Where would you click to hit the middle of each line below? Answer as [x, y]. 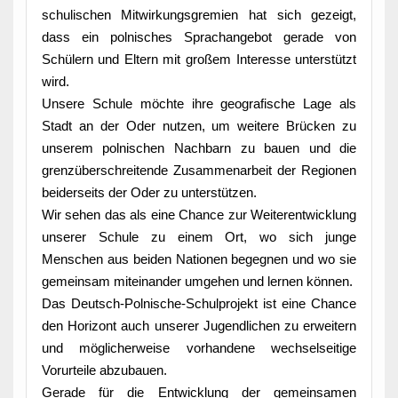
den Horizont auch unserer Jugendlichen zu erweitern [199, 326]
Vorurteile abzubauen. [104, 370]
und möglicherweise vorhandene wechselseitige [199, 348]
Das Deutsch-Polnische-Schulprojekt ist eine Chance [199, 304]
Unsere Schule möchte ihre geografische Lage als [199, 104]
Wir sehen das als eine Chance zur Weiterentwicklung [199, 215]
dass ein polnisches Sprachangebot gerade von [199, 37]
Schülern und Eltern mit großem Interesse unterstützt [199, 60]
